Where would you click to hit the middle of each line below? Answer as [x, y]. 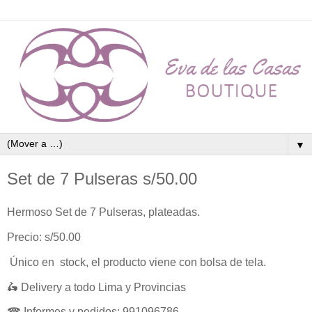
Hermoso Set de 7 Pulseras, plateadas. [103, 212]
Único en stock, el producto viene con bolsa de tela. [136, 262]
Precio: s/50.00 [45, 237]
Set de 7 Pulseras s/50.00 [102, 179]
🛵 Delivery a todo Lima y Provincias [96, 287]
